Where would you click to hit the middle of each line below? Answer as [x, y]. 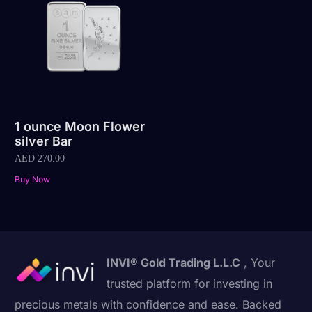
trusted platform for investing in [190, 283]
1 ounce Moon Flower [80, 127]
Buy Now [33, 179]
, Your [258, 262]
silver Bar [44, 141]
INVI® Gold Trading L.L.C [174, 262]
